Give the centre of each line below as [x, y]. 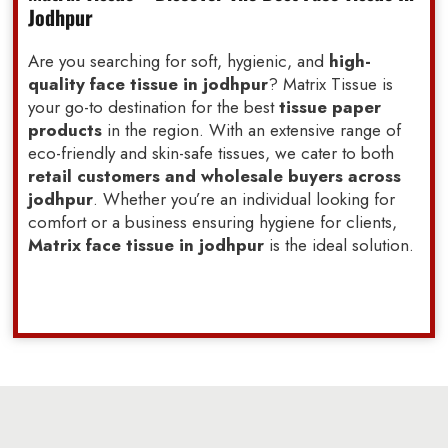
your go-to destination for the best [151, 107]
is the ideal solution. [339, 245]
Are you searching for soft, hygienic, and [179, 61]
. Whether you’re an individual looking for [244, 199]
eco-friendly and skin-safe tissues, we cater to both [211, 153]
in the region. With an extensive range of [252, 130]
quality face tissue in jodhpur [148, 84]
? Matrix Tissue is [331, 84]
